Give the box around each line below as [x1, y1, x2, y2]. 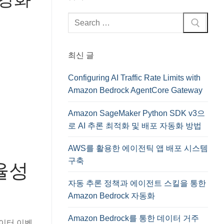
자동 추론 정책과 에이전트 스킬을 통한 [68, 179, 206, 188]
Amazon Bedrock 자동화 [68, 191, 155, 200]
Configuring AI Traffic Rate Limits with [68, 73, 200, 82]
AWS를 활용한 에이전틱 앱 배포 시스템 [68, 143, 208, 152]
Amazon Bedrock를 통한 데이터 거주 [68, 214, 199, 223]
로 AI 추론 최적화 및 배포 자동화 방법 [68, 121, 201, 130]
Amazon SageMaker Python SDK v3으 [68, 108, 205, 117]
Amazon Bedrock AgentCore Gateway [68, 86, 202, 95]
